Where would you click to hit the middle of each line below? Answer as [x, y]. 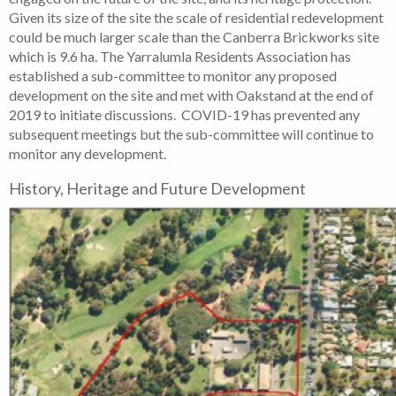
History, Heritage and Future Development [157, 188]
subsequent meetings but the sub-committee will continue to [191, 133]
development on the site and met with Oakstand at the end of [191, 95]
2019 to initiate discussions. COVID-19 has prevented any [184, 114]
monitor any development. [88, 153]
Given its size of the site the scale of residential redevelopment [196, 17]
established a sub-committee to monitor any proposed [173, 75]
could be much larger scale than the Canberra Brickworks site [194, 36]
